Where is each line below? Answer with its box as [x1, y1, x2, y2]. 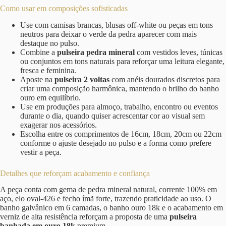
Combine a [20, 47, 57, 56]
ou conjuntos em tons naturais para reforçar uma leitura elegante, [20, 56, 224, 66]
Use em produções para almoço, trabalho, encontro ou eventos [20, 102, 218, 111]
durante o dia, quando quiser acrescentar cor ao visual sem [20, 111, 205, 120]
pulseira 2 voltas [54, 75, 109, 84]
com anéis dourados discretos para [109, 75, 220, 84]
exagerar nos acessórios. [20, 120, 97, 129]
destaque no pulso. [20, 38, 79, 47]
